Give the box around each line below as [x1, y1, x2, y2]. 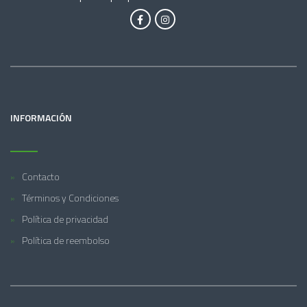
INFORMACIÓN [10, 110, 72, 125]
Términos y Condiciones [22, 190, 119, 205]
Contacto [22, 169, 60, 184]
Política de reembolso [22, 232, 110, 247]
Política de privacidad [22, 211, 108, 226]
